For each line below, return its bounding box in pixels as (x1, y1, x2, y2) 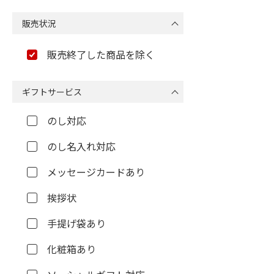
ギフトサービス (22, 86, 82, 98)
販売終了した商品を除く (47, 47, 155, 62)
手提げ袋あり (47, 216, 106, 231)
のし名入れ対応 (47, 139, 116, 154)
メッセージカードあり (47, 165, 145, 179)
